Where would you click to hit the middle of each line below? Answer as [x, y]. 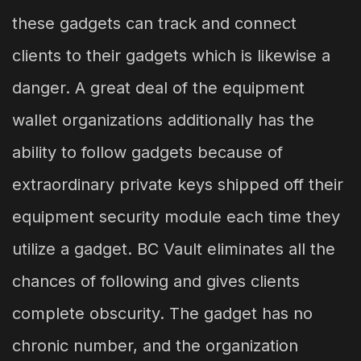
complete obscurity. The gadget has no [162, 313]
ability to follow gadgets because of [147, 152]
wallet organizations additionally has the [163, 120]
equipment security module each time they [176, 216]
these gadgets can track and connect [154, 23]
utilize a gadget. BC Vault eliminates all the [174, 249]
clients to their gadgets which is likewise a [171, 55]
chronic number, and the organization [155, 345]
